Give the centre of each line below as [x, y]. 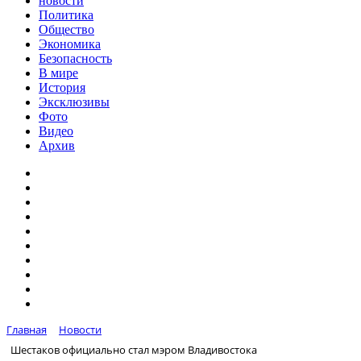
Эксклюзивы [74, 102]
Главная [27, 330]
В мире [58, 73]
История [62, 87]
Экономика [70, 44]
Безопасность [75, 58]
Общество [66, 29]
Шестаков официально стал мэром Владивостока [134, 349]
